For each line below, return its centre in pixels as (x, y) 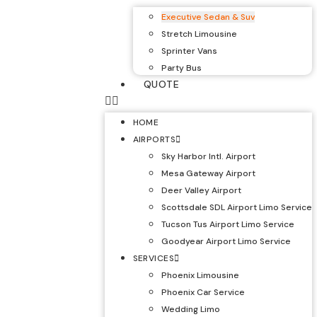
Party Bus (181, 68)
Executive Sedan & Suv (208, 17)
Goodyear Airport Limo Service (226, 241)
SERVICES (154, 258)
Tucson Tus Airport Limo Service (227, 224)
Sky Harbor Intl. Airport (208, 156)
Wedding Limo (190, 309)
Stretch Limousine (199, 34)
